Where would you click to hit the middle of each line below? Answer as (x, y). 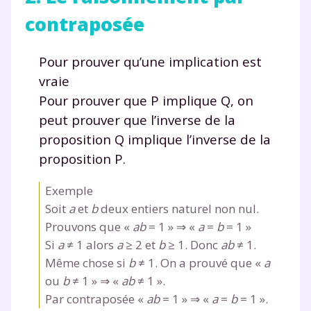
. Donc (203, 244)
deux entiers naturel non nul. (178, 208)
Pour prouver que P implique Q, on (146, 100)
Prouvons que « (89, 226)
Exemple (69, 190)
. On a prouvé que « (209, 262)
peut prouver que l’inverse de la (137, 119)
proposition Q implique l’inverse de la (155, 139)
